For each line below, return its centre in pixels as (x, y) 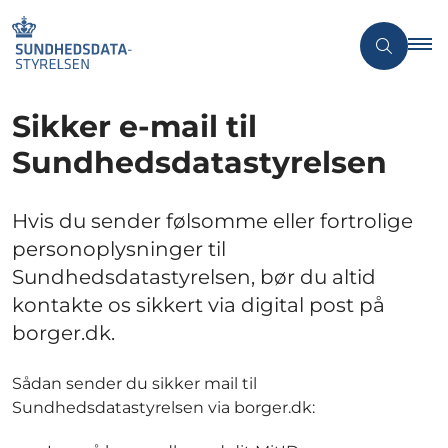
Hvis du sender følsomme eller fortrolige (212, 221)
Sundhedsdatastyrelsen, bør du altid (194, 277)
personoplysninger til (119, 249)
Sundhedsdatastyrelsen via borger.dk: (163, 408)
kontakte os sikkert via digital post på (198, 305)
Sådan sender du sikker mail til (134, 384)
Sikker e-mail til (134, 126)
